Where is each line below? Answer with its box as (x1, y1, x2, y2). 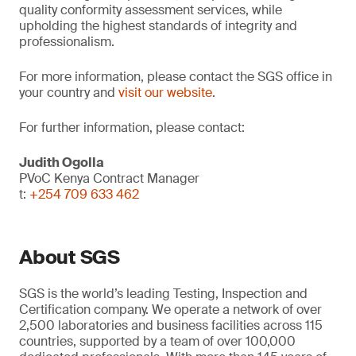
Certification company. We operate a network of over (19, 301, 322, 318)
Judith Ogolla (19, 154, 104, 171)
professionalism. (19, 33, 114, 50)
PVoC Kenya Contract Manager (19, 170, 199, 187)
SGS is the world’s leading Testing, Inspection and (19, 285, 308, 302)
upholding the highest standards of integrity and (19, 17, 297, 34)
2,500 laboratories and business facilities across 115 (19, 317, 323, 334)
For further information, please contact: (19, 119, 245, 136)
